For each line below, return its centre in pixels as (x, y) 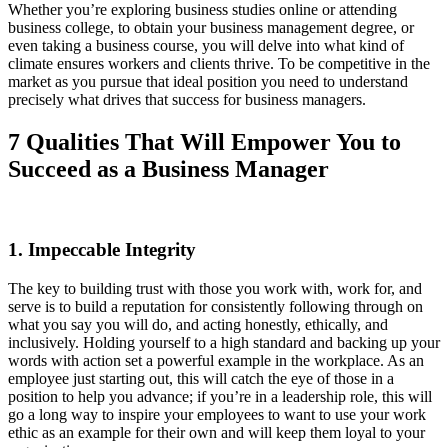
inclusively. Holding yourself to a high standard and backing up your (224, 342)
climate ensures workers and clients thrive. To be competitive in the (219, 63)
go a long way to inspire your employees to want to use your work (217, 414)
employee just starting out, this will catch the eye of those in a (201, 378)
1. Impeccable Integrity (102, 250)
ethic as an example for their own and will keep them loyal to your (216, 432)
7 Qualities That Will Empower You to (204, 141)
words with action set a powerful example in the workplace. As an (216, 360)
